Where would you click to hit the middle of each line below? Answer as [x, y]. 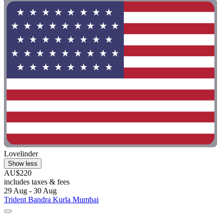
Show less [23, 164]
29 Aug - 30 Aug [30, 191]
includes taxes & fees [37, 182]
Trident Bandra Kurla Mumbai [51, 200]
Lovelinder [21, 154]
